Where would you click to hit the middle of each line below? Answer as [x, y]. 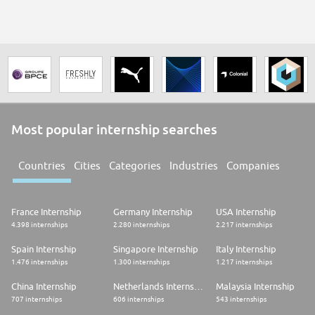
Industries [194, 166]
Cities [87, 166]
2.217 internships [244, 225]
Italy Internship [246, 249]
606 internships [139, 299]
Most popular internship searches [114, 129]
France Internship [46, 212]
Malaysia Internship [255, 287]
